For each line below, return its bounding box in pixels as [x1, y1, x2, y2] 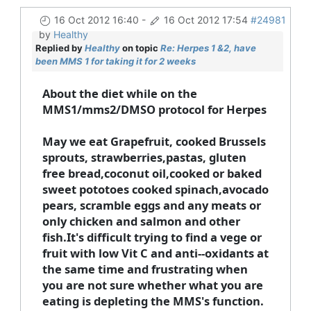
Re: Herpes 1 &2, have [160, 42, 256, 53]
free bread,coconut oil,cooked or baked [42, 165, 262, 181]
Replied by [35, 42, 85, 53]
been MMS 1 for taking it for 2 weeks [35, 55, 196, 67]
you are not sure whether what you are [42, 276, 263, 293]
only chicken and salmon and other [42, 212, 240, 229]
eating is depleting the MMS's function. [42, 292, 264, 309]
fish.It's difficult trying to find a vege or [42, 228, 262, 245]
